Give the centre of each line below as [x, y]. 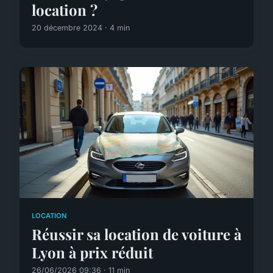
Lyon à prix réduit [92, 252]
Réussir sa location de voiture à [136, 234]
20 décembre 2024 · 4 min [81, 27]
